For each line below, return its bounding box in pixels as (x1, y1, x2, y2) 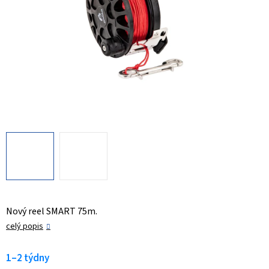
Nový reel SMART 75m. (6, 205, 97, 219)
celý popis (6, 220, 43, 233)
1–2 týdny (6, 251, 49, 266)
